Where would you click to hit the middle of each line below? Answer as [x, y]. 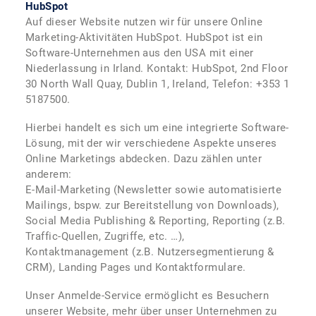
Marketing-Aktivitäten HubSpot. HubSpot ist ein [144, 37]
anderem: [49, 174]
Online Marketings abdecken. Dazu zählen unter [144, 159]
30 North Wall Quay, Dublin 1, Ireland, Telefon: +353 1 [158, 84]
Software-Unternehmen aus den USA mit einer [140, 53]
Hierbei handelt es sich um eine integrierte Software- [157, 128]
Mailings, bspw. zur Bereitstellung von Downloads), [152, 205]
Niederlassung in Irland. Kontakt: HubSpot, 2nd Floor [157, 68]
